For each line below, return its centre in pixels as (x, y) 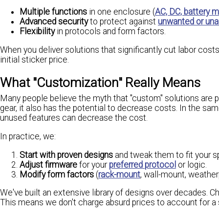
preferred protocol (142, 164)
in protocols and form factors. (110, 32)
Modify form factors (57, 174)
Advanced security (54, 22)
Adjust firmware (48, 164)
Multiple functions (53, 12)
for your (93, 164)
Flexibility (37, 32)
